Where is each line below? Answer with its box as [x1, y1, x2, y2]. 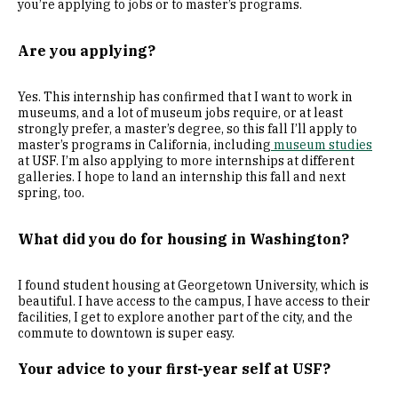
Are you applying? [18, 42, 155, 60]
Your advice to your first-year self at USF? [18, 360, 330, 378]
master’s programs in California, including [18, 137, 271, 153]
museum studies [274, 137, 372, 153]
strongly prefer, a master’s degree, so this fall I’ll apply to [18, 121, 357, 137]
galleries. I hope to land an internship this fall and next [18, 169, 346, 185]
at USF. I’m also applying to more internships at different [18, 153, 354, 169]
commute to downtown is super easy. [18, 325, 235, 341]
